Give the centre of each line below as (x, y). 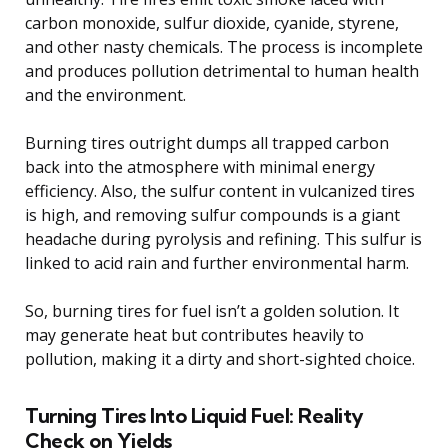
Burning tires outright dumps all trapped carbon (207, 142)
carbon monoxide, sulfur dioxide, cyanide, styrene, (212, 22)
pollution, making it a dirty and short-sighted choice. (220, 358)
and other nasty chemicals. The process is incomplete (224, 46)
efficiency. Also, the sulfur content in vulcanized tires (220, 190)
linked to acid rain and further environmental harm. (217, 262)
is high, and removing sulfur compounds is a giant (212, 214)
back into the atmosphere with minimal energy (200, 166)
